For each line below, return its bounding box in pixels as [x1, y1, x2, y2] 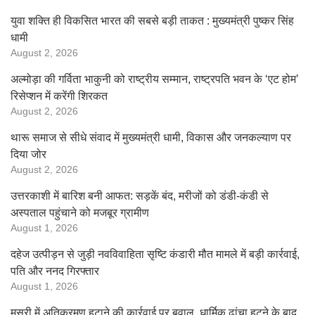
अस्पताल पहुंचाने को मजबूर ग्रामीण [11, 207, 149, 219]
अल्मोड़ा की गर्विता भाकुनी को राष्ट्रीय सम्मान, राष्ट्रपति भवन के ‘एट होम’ [11, 73, 299, 85]
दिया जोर [11, 148, 46, 160]
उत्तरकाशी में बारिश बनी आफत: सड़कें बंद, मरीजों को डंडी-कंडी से [11, 190, 269, 202]
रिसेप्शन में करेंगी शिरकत [11, 90, 108, 102]
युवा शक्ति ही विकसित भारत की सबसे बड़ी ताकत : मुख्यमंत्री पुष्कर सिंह [11, 15, 294, 27]
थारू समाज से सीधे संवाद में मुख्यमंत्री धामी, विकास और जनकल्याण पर [11, 131, 291, 143]
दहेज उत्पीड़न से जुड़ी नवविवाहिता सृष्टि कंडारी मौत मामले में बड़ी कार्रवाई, [11, 248, 300, 260]
